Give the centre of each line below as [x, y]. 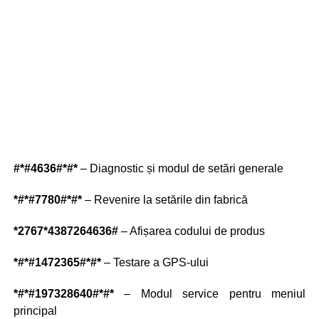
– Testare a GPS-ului [155, 263]
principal [35, 311]
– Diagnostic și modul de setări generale [180, 169]
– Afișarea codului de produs [191, 231]
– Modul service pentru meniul [210, 294]
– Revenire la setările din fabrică [164, 200]
